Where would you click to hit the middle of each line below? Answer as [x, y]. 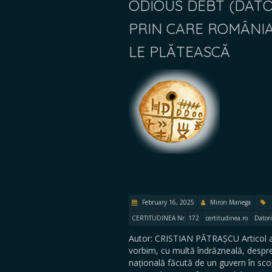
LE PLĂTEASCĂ [179, 52]
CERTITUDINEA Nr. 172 [165, 218]
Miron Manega [230, 202]
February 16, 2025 [167, 202]
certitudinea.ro [227, 218]
